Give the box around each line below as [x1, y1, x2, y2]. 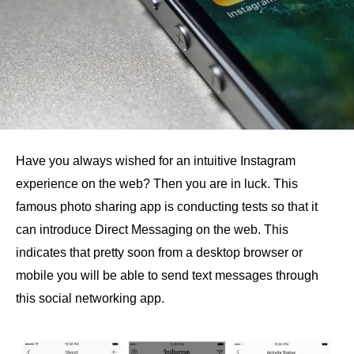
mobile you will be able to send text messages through [16, 268, 318, 282]
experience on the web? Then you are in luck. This [16, 176, 298, 190]
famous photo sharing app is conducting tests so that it [16, 199, 318, 213]
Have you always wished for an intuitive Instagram [16, 153, 296, 168]
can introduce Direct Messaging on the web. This [16, 222, 288, 236]
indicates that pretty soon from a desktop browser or [16, 245, 303, 259]
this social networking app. [16, 291, 164, 305]
